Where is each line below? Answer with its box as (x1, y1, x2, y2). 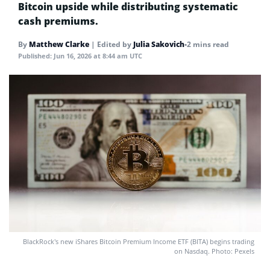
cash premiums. (18, 14, 98, 28)
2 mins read (187, 39, 229, 49)
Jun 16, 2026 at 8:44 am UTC (54, 51, 142, 60)
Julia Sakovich (133, 39, 184, 49)
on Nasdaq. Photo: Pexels (174, 246, 254, 256)
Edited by (97, 39, 133, 49)
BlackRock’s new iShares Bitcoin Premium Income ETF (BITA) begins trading (23, 237, 254, 246)
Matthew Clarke (29, 39, 89, 49)
